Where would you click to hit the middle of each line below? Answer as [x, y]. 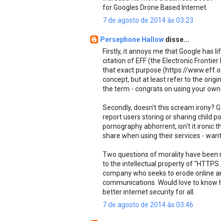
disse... [177, 39]
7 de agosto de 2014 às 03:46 [148, 204]
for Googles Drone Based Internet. [155, 7]
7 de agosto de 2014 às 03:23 [148, 20]
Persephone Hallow [133, 39]
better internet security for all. [149, 192]
